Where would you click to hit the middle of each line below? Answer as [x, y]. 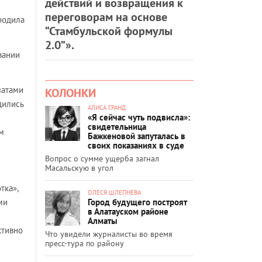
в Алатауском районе [128, 211]
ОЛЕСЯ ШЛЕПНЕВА [114, 192]
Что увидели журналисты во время [109, 234]
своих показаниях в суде [136, 145]
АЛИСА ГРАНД [107, 107]
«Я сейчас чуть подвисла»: [139, 117]
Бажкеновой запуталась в [137, 136]
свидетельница [117, 126]
